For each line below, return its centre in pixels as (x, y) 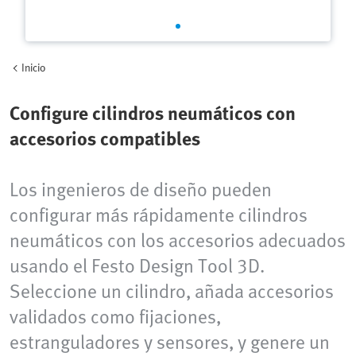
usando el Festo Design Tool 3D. (137, 265)
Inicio (34, 67)
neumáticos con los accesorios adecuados (178, 240)
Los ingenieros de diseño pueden (141, 189)
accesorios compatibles (105, 138)
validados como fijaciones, (115, 316)
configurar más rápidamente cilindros (159, 214)
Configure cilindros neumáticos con (153, 112)
